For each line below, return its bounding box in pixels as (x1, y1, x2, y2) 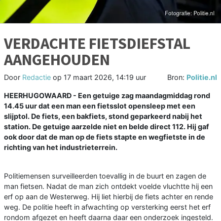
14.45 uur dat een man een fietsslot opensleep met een (4, 101, 195, 110)
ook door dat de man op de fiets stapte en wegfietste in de (4, 132, 205, 141)
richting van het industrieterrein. (4, 143, 117, 151)
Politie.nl (186, 73, 217, 81)
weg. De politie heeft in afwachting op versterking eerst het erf (4, 202, 211, 211)
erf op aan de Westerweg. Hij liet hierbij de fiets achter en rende (4, 192, 213, 201)
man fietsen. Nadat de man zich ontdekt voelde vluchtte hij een (4, 182, 213, 190)
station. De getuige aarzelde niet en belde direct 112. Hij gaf (4, 122, 209, 131)
